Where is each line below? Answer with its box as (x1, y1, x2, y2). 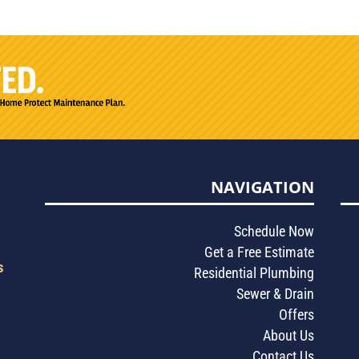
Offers (279, 306, 315, 324)
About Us (263, 327, 315, 345)
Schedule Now (234, 223, 315, 240)
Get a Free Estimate (204, 244, 315, 261)
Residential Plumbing (194, 264, 315, 282)
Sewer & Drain (236, 285, 315, 303)
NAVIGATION (211, 176, 315, 199)
